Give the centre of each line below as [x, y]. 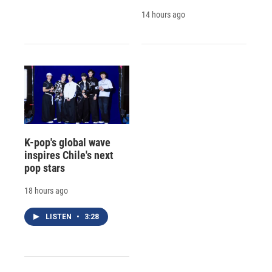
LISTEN [59, 217]
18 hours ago [46, 191]
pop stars [45, 168]
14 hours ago [163, 14]
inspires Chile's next [69, 155]
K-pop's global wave [67, 143]
